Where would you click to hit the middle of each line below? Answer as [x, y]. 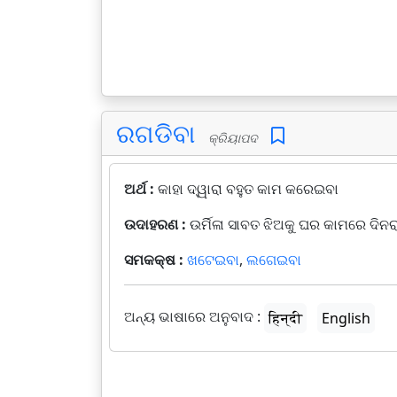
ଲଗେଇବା [274, 260]
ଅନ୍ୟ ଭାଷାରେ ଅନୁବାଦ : [192, 317]
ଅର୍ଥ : [141, 189]
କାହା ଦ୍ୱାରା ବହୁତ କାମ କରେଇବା [248, 189]
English [346, 318]
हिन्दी [285, 318]
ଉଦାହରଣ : [157, 224]
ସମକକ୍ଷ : [156, 260]
